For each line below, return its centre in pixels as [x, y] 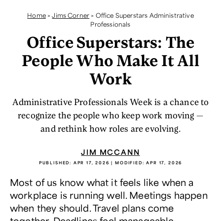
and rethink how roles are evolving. [110, 128]
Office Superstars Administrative [145, 15]
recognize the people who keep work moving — [110, 115]
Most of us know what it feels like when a [102, 182]
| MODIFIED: [128, 163]
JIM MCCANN [110, 152]
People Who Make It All [110, 60]
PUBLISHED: [56, 163]
